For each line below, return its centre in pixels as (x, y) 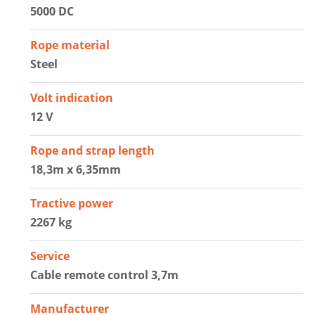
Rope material (70, 45)
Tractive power (72, 203)
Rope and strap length (93, 150)
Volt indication (72, 97)
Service (50, 256)
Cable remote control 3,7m (105, 275)
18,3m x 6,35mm (76, 169)
